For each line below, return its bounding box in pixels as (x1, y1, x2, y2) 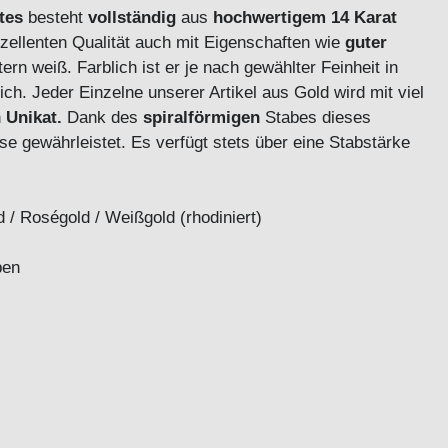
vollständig (88, 7, 176, 28)
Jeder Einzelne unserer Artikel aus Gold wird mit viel (32, 82, 424, 103)
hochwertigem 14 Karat (213, 7, 397, 28)
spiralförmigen (143, 107, 260, 128)
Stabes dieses (260, 107, 371, 128)
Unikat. (6, 107, 62, 128)
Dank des (62, 107, 143, 128)
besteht (23, 7, 88, 28)
